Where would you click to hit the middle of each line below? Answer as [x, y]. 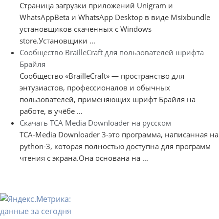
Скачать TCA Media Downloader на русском [95, 122]
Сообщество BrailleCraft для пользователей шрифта [112, 52]
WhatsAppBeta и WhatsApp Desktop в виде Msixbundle [115, 17]
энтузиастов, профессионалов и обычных [95, 87]
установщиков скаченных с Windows [86, 29]
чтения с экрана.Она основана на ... [84, 158]
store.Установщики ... [57, 40]
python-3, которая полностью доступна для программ [115, 146]
